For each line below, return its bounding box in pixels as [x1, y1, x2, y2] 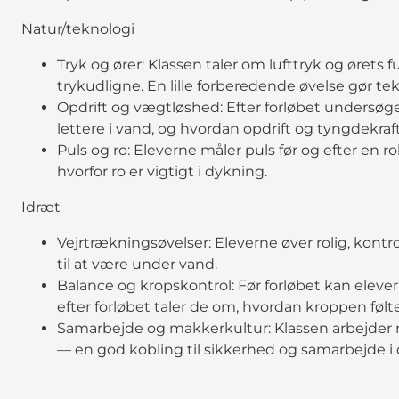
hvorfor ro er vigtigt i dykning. [57, 162, 267, 180]
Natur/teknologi [21, 20, 134, 37]
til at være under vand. [57, 255, 217, 273]
